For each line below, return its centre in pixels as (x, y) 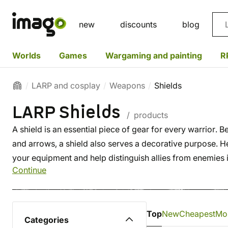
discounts (138, 24)
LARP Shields (68, 113)
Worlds (26, 55)
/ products (146, 115)
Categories (47, 220)
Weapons (127, 85)
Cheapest (197, 214)
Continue (29, 170)
